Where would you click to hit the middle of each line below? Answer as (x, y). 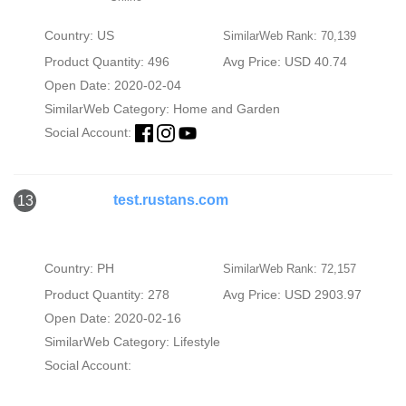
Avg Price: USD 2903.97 (292, 294)
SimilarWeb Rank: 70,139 (289, 35)
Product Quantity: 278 (106, 294)
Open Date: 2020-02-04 (112, 85)
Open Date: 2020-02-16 (112, 318)
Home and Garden (226, 108)
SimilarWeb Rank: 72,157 (289, 268)
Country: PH (79, 268)
